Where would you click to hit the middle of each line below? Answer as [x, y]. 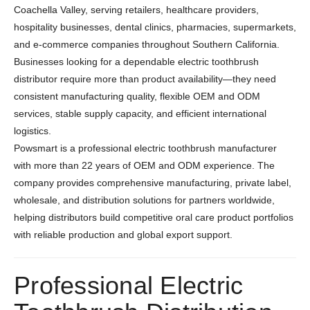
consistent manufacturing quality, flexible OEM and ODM [137, 97]
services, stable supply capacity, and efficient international [140, 114]
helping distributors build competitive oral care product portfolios [154, 218]
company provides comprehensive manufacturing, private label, [153, 183]
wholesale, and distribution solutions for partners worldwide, [144, 200]
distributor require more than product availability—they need [145, 79]
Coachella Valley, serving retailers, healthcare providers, [136, 10]
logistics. [33, 131]
